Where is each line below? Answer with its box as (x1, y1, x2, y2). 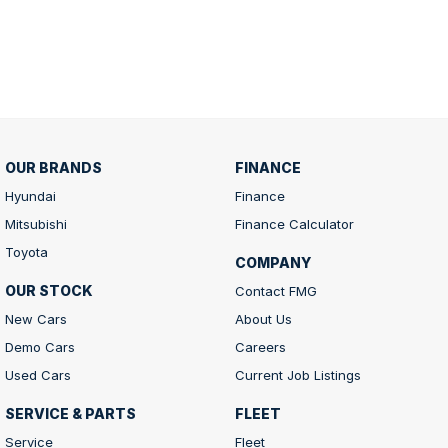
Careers (234, 338, 286, 355)
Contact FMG (234, 282, 317, 299)
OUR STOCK (5, 281, 93, 299)
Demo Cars (5, 338, 75, 355)
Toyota (5, 243, 48, 260)
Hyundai (5, 187, 56, 204)
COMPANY (234, 253, 311, 271)
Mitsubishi (5, 215, 67, 232)
